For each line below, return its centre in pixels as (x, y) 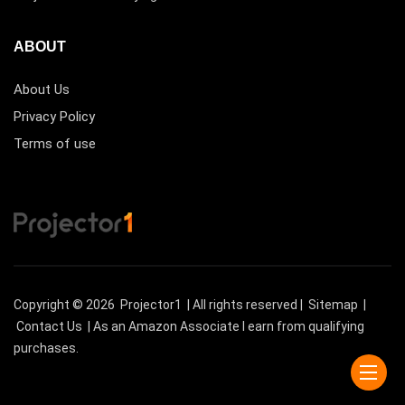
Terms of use (55, 143)
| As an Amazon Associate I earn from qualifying (225, 326)
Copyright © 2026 (66, 304)
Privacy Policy (54, 116)
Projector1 (151, 304)
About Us (42, 89)
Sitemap (333, 304)
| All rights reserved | (245, 304)
